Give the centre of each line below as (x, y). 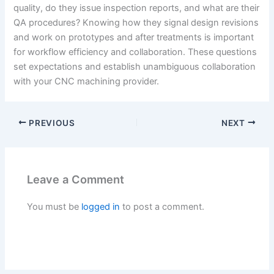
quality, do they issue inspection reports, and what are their (137, 8)
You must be (54, 207)
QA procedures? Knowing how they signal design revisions (136, 22)
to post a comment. (162, 207)
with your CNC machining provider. (87, 81)
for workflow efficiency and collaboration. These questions (135, 52)
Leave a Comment (76, 179)
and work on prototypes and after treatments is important (134, 37)
